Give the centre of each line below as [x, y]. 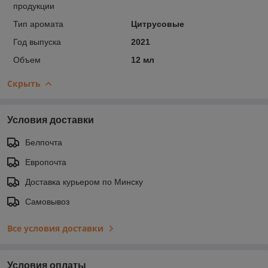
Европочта [46, 162]
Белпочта [44, 142]
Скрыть [24, 83]
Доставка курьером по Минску [84, 182]
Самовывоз [47, 201]
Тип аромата [38, 24]
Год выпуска [37, 42]
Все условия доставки [55, 228]
